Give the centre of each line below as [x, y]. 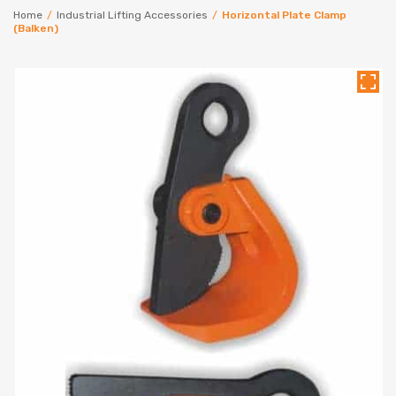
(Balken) [36, 28]
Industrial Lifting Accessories [132, 15]
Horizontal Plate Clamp [284, 15]
